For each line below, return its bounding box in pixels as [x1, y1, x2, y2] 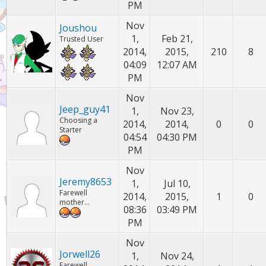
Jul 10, [163, 177, 191, 190]
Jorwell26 [59, 248, 101, 261]
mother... [59, 197, 90, 207]
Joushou [59, 21, 97, 34]
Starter [59, 125, 83, 135]
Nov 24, [160, 249, 194, 262]
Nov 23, [160, 104, 194, 118]
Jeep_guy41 [59, 103, 111, 116]
